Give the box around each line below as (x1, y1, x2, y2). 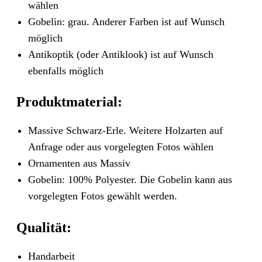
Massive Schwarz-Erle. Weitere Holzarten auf (27, 125, 223, 136)
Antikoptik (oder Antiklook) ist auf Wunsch (27, 48, 213, 60)
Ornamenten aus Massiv (27, 157, 130, 169)
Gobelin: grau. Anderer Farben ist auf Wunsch (27, 15, 225, 27)
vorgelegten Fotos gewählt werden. (27, 190, 177, 202)
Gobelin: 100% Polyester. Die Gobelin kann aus (27, 174, 232, 185)
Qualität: (16, 219, 72, 235)
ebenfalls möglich (27, 64, 104, 77)
